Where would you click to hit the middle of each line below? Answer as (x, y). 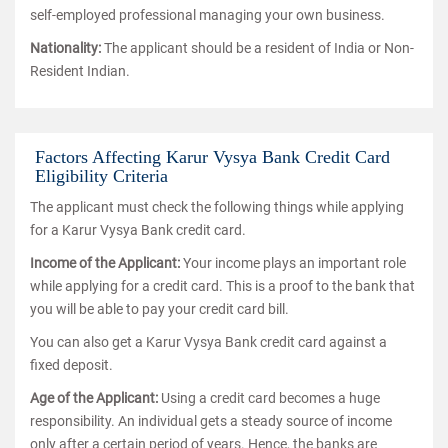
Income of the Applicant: (106, 263)
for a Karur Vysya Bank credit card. (138, 230)
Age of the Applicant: (95, 398)
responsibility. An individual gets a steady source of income (211, 421)
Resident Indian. (80, 71)
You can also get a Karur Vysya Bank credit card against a (208, 342)
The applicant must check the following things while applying (217, 207)
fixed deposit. (71, 365)
